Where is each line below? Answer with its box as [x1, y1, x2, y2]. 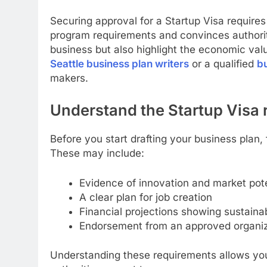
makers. [50, 72, 88, 85]
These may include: [50, 147, 144, 160]
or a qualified [189, 58, 257, 70]
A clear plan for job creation [79, 191, 212, 203]
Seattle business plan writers [50, 58, 189, 70]
